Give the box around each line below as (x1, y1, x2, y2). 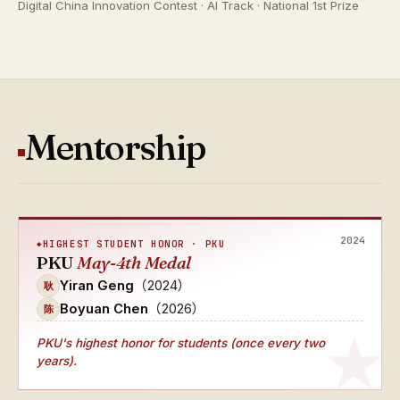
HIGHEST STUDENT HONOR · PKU (42, 237, 226, 250)
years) (37, 354, 73, 368)
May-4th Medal (76, 252, 192, 273)
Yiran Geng (60, 277, 134, 294)
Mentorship (25, 125, 205, 169)
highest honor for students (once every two (75, 336, 325, 350)
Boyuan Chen (60, 300, 148, 317)
